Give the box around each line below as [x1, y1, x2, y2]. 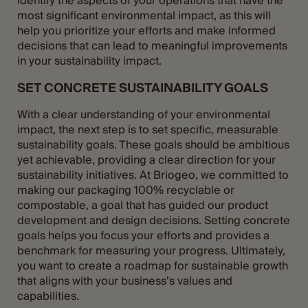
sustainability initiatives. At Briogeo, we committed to [17, 167, 289, 182]
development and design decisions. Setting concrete [17, 212, 290, 228]
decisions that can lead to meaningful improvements [17, 38, 287, 53]
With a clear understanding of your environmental [17, 107, 270, 122]
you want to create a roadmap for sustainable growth [17, 258, 288, 273]
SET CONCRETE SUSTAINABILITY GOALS [17, 79, 268, 96]
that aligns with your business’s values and [17, 273, 232, 288]
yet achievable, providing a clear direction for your [17, 152, 276, 167]
